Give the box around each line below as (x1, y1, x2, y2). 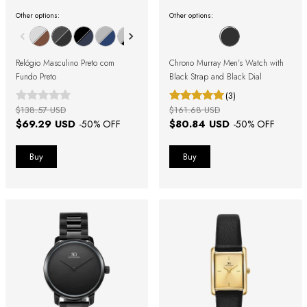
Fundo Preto (15, 71, 56, 84)
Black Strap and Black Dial (169, 71, 262, 84)
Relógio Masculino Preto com (15, 57, 114, 70)
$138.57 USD (15, 103, 66, 117)
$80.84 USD (169, 116, 233, 132)
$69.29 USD (15, 116, 79, 132)
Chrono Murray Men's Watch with (169, 57, 284, 70)
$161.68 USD (169, 103, 220, 117)
